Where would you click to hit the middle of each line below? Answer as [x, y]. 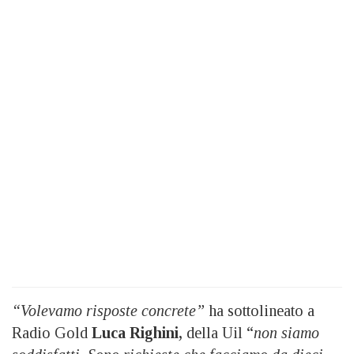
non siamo [286, 332]
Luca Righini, [137, 332]
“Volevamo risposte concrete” [108, 310]
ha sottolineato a [260, 310]
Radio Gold [52, 332]
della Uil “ [218, 332]
